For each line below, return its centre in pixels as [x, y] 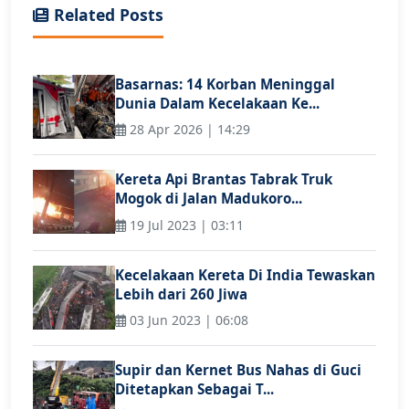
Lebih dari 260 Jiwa [181, 294]
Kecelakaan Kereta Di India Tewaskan [245, 274]
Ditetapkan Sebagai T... [194, 389]
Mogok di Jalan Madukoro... [209, 199]
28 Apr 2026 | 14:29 [188, 130]
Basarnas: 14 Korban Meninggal [225, 84]
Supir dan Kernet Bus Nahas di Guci [238, 370]
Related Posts [106, 14]
